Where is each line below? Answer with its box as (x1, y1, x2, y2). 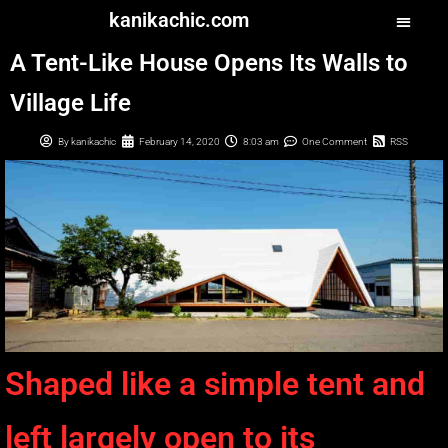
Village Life (10, 88, 131, 117)
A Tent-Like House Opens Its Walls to (10, 48, 408, 77)
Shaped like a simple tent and (5, 364, 425, 403)
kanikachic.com (109, 8, 250, 32)
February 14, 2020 (139, 135, 220, 147)
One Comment (302, 135, 367, 147)
